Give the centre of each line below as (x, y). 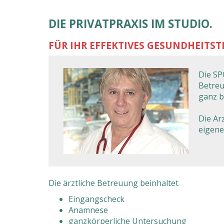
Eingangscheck (96, 199)
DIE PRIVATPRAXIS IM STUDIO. (130, 24)
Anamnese (88, 210)
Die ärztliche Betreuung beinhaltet (113, 183)
